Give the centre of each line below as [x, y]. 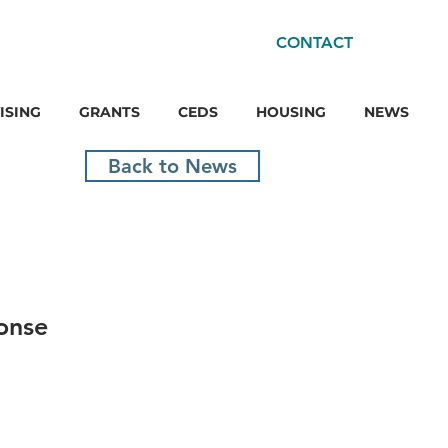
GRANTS [109, 112]
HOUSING [291, 112]
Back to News [172, 166]
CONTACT [314, 42]
